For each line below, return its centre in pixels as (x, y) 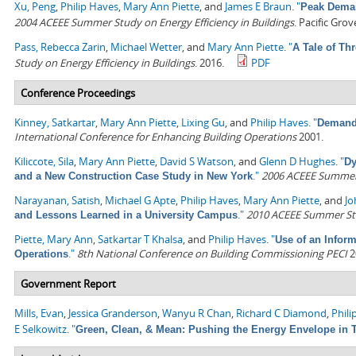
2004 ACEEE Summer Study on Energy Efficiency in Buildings (154, 23)
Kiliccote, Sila (44, 162)
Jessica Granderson (113, 313)
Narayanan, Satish (57, 201)
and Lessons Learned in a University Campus (126, 215)
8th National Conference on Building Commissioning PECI (212, 254)
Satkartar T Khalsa (140, 240)
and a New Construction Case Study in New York (133, 176)
